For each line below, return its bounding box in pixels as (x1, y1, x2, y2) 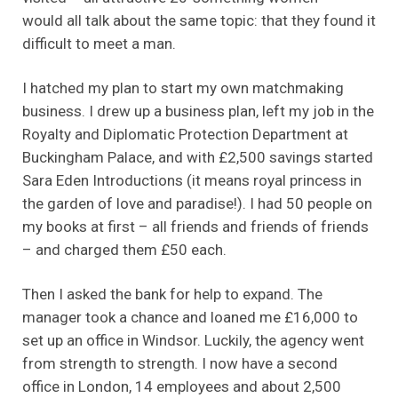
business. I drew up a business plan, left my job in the (22, 102, 374, 121)
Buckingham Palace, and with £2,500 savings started (22, 148, 373, 167)
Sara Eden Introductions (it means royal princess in (22, 171, 362, 190)
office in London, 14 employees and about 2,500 (22, 377, 341, 395)
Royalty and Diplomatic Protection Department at (22, 125, 348, 144)
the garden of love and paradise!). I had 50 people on (22, 195, 372, 213)
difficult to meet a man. (22, 35, 176, 53)
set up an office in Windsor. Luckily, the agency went (22, 330, 364, 349)
